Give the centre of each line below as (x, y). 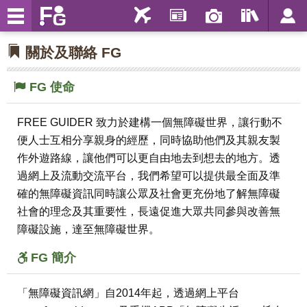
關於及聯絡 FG (71, 52)
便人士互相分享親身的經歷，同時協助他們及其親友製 (149, 140)
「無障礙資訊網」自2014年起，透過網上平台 (128, 293)
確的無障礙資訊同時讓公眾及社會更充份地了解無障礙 (149, 194)
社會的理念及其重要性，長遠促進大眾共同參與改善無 (149, 211)
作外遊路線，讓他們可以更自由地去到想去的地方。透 (149, 158)
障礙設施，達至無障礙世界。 (88, 229)
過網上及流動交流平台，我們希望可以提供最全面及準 (149, 176)
